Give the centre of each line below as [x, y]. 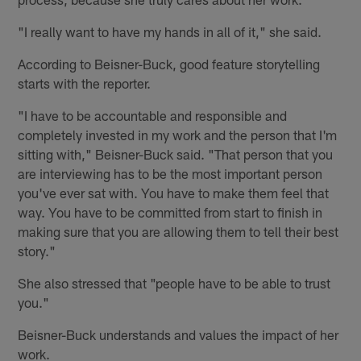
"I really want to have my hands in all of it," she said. [170, 32]
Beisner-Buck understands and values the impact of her [178, 335]
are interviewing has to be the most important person [170, 174]
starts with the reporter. [85, 83]
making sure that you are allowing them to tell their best [178, 232]
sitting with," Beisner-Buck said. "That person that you [176, 154]
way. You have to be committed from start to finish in [170, 212]
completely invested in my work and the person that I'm [178, 135]
